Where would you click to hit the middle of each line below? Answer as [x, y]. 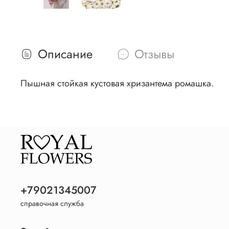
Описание [65, 54]
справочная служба [52, 204]
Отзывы [154, 54]
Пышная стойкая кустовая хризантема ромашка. [117, 84]
